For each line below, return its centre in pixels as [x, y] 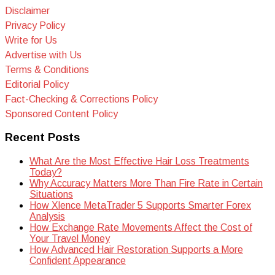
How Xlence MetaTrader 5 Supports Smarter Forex [140, 206]
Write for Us [31, 40]
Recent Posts [42, 137]
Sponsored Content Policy [61, 114]
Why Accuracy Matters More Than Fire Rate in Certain [146, 184]
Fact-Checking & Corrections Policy [81, 99]
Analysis [47, 217]
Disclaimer [27, 10]
